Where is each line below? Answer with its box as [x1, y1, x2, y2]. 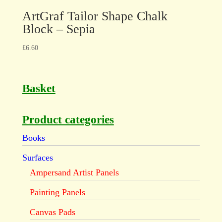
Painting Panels [29, 187, 85, 198]
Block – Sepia [22, 21, 95, 36]
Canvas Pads [29, 207, 75, 218]
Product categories [22, 113, 114, 126]
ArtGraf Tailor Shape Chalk [22, 8, 167, 23]
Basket [22, 82, 55, 95]
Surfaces [22, 153, 53, 163]
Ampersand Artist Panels [29, 167, 119, 178]
